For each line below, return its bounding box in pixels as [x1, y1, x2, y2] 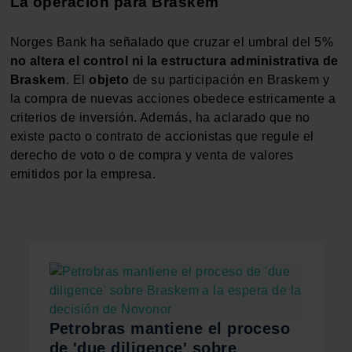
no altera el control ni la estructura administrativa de [9, 53, 339, 68]
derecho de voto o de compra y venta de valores [9, 148, 294, 162]
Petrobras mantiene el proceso [49, 319, 291, 337]
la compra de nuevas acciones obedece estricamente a [9, 91, 335, 105]
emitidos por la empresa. [9, 167, 156, 181]
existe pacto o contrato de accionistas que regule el [9, 129, 314, 143]
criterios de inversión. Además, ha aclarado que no [9, 110, 310, 124]
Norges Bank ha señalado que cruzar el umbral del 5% [9, 35, 333, 49]
